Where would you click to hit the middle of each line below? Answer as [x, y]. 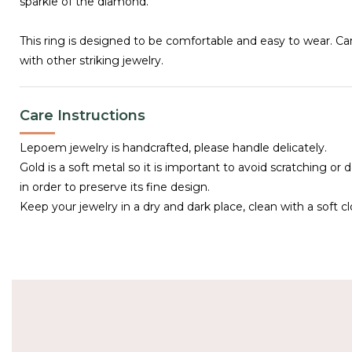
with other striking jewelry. [92, 60]
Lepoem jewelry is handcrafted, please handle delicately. [173, 147]
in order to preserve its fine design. [115, 187]
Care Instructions [82, 115]
